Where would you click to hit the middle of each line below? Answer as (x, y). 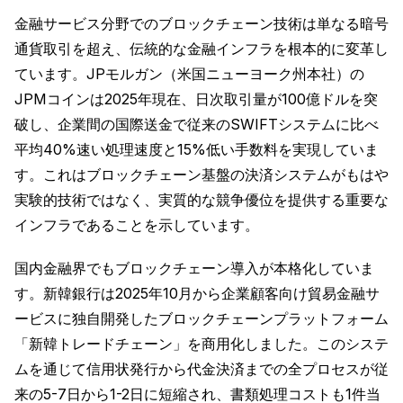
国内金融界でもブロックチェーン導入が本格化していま (194, 269)
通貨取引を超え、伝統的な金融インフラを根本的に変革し (201, 49)
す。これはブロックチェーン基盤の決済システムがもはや (201, 175)
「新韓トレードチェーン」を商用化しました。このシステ (201, 344)
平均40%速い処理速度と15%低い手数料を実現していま (197, 150)
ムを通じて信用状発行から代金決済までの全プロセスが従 (201, 369)
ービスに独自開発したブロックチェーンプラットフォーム (201, 319)
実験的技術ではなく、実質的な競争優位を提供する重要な (201, 200)
